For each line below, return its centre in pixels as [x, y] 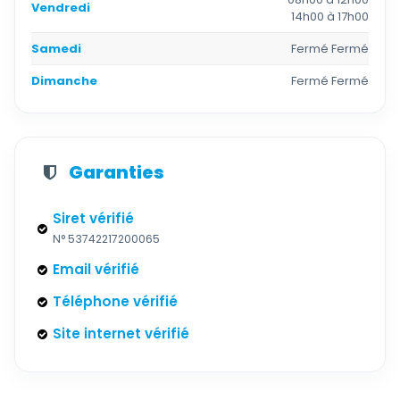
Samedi [56, 49]
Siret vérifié [93, 218]
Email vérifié [96, 269]
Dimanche [64, 81]
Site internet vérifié [121, 333]
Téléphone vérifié [115, 301]
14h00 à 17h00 [330, 17]
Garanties [117, 172]
